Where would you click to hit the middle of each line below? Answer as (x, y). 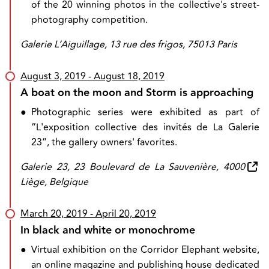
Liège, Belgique (54, 182)
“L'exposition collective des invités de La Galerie (145, 127)
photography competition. (89, 20)
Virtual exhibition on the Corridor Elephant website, (145, 250)
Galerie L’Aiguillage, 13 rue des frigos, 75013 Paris (129, 44)
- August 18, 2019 (125, 76)
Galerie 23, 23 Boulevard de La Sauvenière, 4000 (133, 167)
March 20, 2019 (54, 214)
